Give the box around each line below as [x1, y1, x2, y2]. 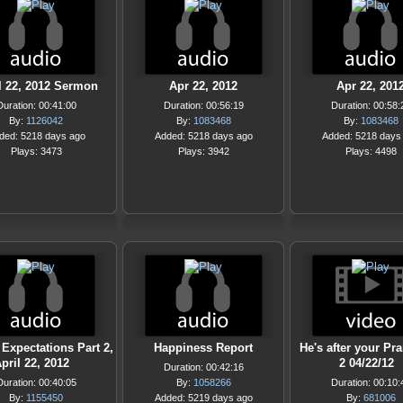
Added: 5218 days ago [154, 130, 253, 141]
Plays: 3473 [10, 146, 62, 157]
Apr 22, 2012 [169, 79, 237, 93]
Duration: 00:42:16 [163, 362, 244, 372]
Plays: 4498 [345, 146, 397, 157]
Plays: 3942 [177, 146, 229, 157]
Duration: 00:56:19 [163, 100, 244, 111]
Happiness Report [154, 341, 253, 354]
